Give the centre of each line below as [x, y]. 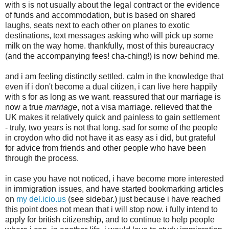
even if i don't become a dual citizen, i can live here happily [111, 86]
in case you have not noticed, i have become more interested [114, 178]
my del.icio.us [41, 199]
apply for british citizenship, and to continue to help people [110, 219]
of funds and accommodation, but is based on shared [100, 15]
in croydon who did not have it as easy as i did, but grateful [110, 138]
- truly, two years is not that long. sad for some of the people [111, 127]
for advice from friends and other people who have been [106, 148]
